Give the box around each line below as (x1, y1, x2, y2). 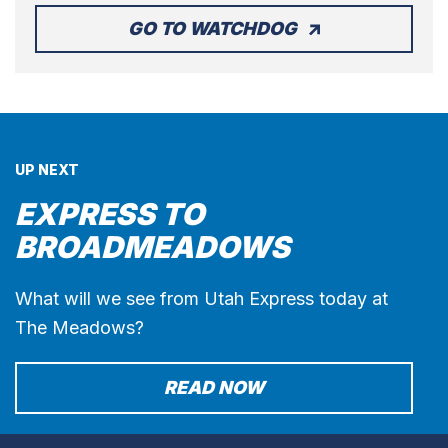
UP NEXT (15, 161, 79, 179)
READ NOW (164, 377, 264, 399)
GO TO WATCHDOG (127, 18, 297, 40)
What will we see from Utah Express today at (15, 288, 388, 310)
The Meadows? (15, 317, 144, 339)
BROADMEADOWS (15, 229, 290, 266)
